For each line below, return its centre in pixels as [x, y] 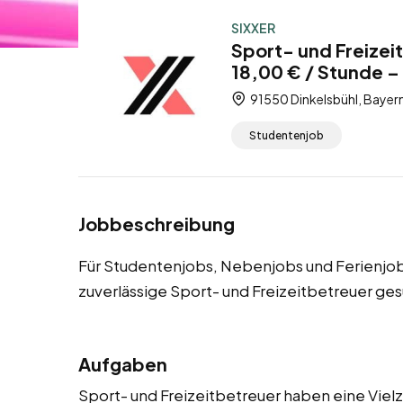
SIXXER [253, 28]
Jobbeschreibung [157, 224]
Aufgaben [123, 364]
